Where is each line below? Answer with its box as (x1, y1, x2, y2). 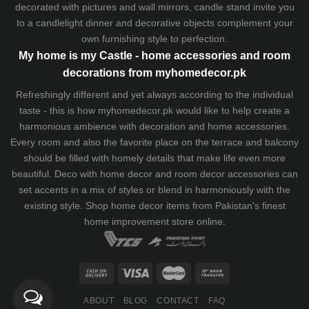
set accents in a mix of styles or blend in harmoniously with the (19, 183, 290, 195)
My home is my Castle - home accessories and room (19, 48, 290, 61)
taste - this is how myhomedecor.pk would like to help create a (19, 104, 290, 116)
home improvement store (83, 215, 194, 227)
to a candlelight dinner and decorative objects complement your (16, 17, 293, 28)
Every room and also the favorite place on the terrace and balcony (10, 136, 299, 148)
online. (193, 215, 226, 227)
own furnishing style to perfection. (81, 32, 228, 44)
